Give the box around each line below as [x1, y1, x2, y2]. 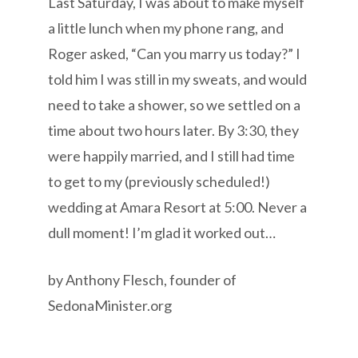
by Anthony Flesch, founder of [48, 270, 237, 288]
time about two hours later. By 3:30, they [48, 121, 300, 139]
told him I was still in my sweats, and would [48, 70, 308, 88]
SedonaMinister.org [48, 296, 173, 314]
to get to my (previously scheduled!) [48, 172, 271, 190]
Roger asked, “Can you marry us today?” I [48, 44, 301, 62]
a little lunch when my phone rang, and [48, 18, 284, 37]
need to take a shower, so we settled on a [48, 95, 301, 113]
